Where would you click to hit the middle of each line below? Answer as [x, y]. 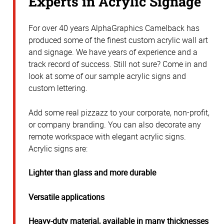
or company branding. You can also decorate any [115, 124]
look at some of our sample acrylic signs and [107, 76]
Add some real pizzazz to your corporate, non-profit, [119, 112]
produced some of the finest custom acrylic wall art [118, 40]
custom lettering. [58, 88]
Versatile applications [66, 197]
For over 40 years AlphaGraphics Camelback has [114, 28]
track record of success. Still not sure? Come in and [118, 64]
